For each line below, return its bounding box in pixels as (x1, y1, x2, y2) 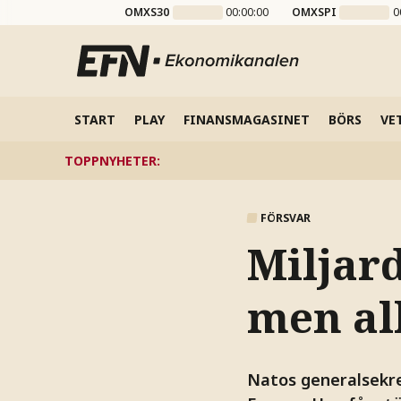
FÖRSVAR (260, 209, 311, 226)
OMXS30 (124, 4, 170, 20)
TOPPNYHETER (64, 151, 157, 169)
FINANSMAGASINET (183, 110, 310, 128)
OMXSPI (291, 4, 337, 20)
